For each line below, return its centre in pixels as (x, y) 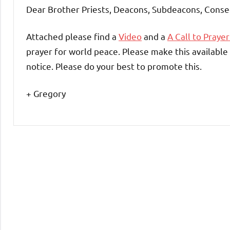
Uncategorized (58, 135)
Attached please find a (72, 36)
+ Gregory (46, 93)
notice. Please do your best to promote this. (114, 66)
